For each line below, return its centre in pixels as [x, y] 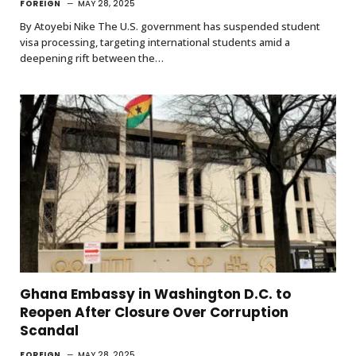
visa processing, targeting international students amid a [155, 43]
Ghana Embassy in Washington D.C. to [155, 294]
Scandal [49, 331]
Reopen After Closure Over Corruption [154, 313]
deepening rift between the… [92, 58]
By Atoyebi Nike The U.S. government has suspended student [170, 27]
